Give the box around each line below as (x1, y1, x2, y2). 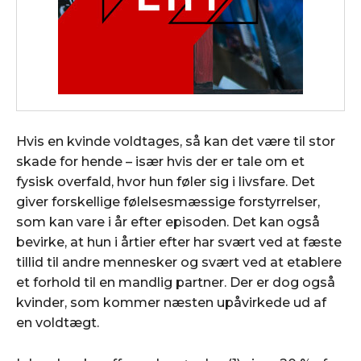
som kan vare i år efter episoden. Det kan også (16, 214, 320, 230)
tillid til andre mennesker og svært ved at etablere (16, 254, 342, 270)
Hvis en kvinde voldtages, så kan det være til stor (16, 133, 335, 149)
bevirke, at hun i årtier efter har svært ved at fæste (16, 234, 342, 250)
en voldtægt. (16, 314, 99, 330)
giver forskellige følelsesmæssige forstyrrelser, (16, 193, 320, 210)
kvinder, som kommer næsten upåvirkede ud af (16, 294, 326, 310)
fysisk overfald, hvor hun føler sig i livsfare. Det (16, 173, 315, 189)
